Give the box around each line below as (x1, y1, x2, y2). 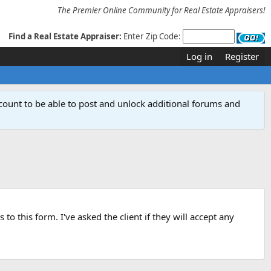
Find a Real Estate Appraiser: (8, 31, 122, 42)
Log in (186, 50, 212, 62)
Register (225, 50, 259, 62)
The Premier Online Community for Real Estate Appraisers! (57, 5, 265, 16)
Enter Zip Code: (123, 31, 183, 42)
